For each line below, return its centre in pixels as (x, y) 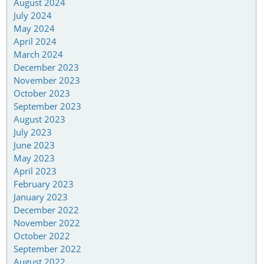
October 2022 (42, 235)
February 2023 (44, 184)
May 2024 (34, 28)
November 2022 (47, 222)
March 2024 (38, 54)
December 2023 (46, 67)
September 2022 (47, 248)
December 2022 (46, 209)
